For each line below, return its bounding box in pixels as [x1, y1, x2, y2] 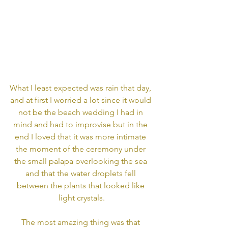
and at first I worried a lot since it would [10, 95, 153, 105]
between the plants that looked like [16, 180, 147, 190]
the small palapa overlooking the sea [14, 156, 149, 166]
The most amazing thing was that [21, 217, 142, 227]
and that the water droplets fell [25, 168, 138, 178]
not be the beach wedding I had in [18, 107, 145, 117]
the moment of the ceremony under [15, 144, 148, 154]
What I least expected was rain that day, [10, 82, 153, 93]
